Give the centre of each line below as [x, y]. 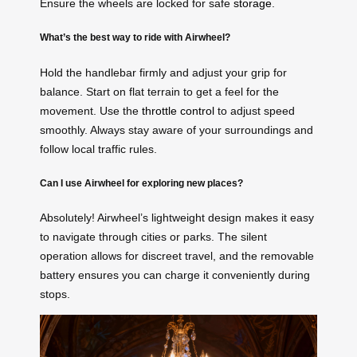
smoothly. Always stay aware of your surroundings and [177, 129]
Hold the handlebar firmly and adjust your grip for [163, 72]
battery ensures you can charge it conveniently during [175, 275]
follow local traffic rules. [98, 149]
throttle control [178, 110]
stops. [55, 294]
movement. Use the [91, 110]
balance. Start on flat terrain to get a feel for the [159, 91]
